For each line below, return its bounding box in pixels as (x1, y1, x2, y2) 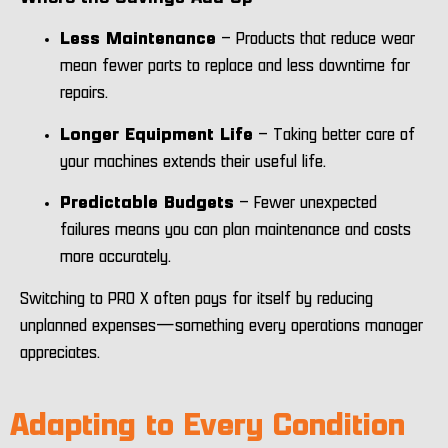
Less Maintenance (60, 31, 216, 48)
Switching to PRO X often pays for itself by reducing (20, 290, 373, 307)
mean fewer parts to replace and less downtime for (60, 58, 410, 75)
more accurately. (60, 249, 171, 266)
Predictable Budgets (60, 195, 234, 212)
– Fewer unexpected (234, 195, 377, 212)
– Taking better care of (253, 126, 415, 143)
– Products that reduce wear (216, 31, 415, 48)
